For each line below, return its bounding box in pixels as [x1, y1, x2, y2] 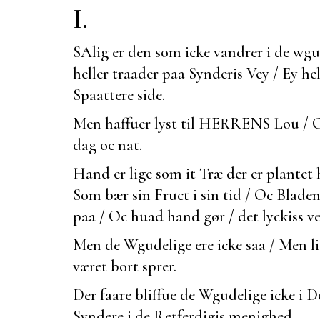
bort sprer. [111, 256, 176, 276]
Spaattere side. [73, 84, 165, 104]
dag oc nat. [73, 134, 142, 154]
